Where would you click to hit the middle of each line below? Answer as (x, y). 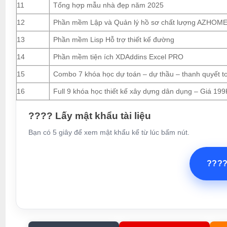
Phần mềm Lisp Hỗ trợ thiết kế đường (113, 39)
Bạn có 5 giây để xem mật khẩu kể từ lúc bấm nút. (109, 132)
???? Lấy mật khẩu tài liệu (89, 116)
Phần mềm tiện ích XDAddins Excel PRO (118, 56)
